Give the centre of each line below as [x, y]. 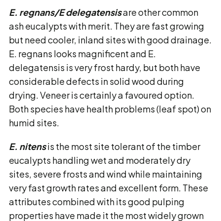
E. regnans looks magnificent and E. [82, 54]
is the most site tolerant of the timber [123, 146]
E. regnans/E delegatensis [65, 12]
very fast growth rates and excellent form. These [109, 188]
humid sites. [34, 123]
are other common [160, 12]
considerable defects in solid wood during [96, 81]
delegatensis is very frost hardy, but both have [105, 67]
